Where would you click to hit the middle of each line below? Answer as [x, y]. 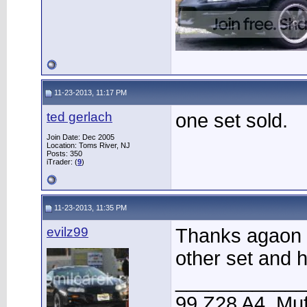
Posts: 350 [64, 153]
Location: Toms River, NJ [88, 145]
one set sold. [232, 121]
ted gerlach [79, 117]
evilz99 [67, 232]
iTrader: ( [62, 162]
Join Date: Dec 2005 [81, 137]
